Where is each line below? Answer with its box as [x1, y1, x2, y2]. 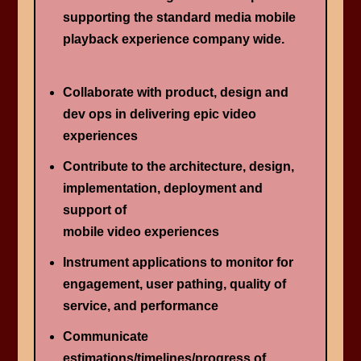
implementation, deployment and [62, 180, 263, 195]
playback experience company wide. [62, 32, 284, 47]
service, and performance [62, 298, 218, 313]
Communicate [62, 330, 148, 344]
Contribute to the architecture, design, [62, 159, 294, 173]
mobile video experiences [62, 224, 219, 239]
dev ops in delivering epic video [62, 106, 256, 121]
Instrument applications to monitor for [62, 255, 293, 269]
